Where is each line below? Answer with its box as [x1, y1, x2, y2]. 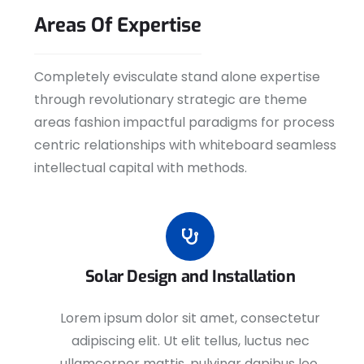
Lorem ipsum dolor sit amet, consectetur [60, 309, 320, 327]
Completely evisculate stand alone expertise [34, 67, 320, 86]
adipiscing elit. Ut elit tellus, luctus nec [71, 331, 310, 350]
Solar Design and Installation [84, 266, 296, 288]
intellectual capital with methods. [34, 158, 247, 177]
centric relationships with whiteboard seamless [34, 136, 336, 154]
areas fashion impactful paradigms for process [34, 113, 335, 132]
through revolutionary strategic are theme [34, 90, 307, 109]
